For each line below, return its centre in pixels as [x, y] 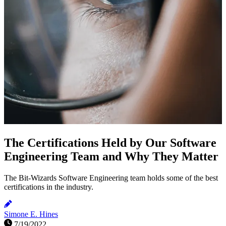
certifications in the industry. [49, 187]
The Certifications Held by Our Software [110, 143]
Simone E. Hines [31, 214]
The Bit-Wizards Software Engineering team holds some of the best [111, 178]
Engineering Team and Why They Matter [111, 157]
